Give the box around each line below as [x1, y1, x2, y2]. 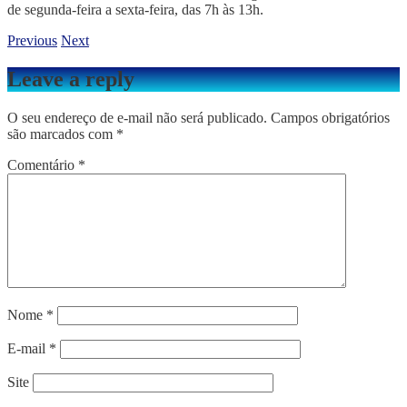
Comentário [7, 156, 78, 173]
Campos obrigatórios [271, 109, 390, 125]
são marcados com [7, 125, 116, 142]
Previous [7, 32, 57, 48]
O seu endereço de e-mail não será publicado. [7, 109, 267, 125]
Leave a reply [7, 66, 134, 91]
